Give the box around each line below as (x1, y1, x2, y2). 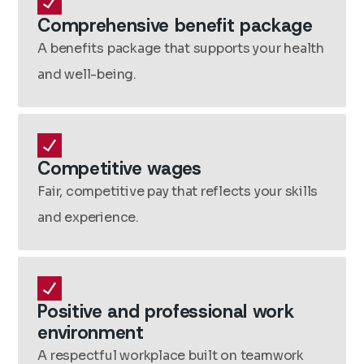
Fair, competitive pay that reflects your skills (37, 183, 318, 200)
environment (37, 320, 144, 344)
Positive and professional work (37, 299, 294, 323)
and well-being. (37, 66, 136, 83)
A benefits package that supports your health (37, 40, 324, 57)
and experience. (37, 209, 139, 226)
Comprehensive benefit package (37, 13, 313, 37)
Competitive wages (37, 156, 201, 180)
